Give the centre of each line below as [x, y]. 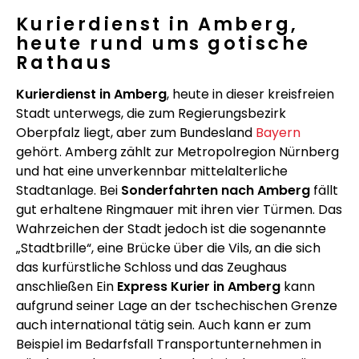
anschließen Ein [67, 286]
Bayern [278, 132]
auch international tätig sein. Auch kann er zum [163, 325]
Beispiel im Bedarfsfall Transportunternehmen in [169, 344]
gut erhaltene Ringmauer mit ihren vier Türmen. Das [179, 209]
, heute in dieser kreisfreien [250, 94]
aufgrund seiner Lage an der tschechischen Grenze [177, 305]
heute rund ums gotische [163, 43]
